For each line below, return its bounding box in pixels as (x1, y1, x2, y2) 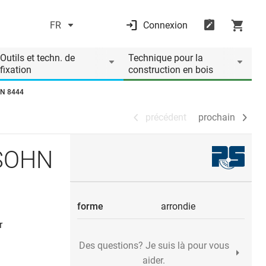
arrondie (161, 201, 195, 212)
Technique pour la (128, 52, 203, 64)
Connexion (142, 20, 188, 31)
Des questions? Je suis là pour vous (78, 240, 229, 251)
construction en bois (128, 64, 213, 75)
